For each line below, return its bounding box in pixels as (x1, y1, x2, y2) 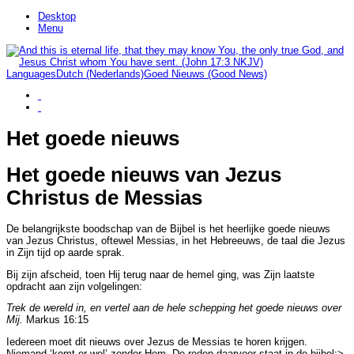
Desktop (38, 9, 76, 22)
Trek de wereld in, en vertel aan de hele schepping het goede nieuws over (6, 302, 341, 314)
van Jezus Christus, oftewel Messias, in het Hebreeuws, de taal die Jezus (6, 234, 345, 247)
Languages (6, 67, 56, 80)
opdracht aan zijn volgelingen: (6, 280, 142, 292)
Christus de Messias (6, 186, 202, 209)
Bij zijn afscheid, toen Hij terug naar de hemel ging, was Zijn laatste (6, 268, 314, 281)
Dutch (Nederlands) (56, 67, 144, 80)
